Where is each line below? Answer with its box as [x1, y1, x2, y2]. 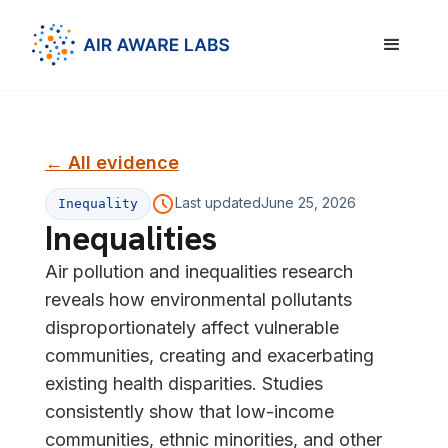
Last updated [174, 194, 261, 212]
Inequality [57, 196, 138, 212]
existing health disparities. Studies [44, 373, 323, 395]
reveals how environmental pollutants [44, 289, 352, 311]
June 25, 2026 [260, 194, 356, 212]
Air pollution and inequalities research [44, 261, 353, 283]
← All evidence [44, 152, 179, 174]
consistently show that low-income [44, 401, 334, 423]
